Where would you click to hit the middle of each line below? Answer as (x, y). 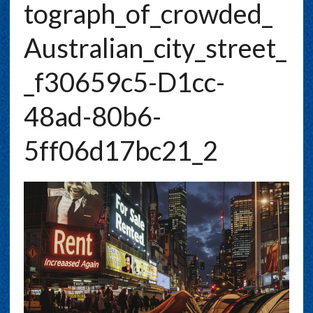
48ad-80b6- (92, 116)
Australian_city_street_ (155, 48)
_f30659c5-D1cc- (124, 82)
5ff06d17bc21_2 (121, 151)
